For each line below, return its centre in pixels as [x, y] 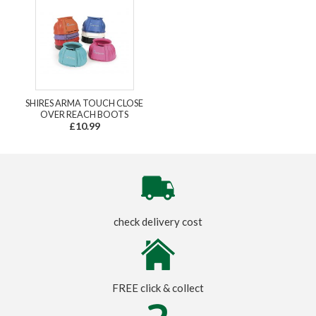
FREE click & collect [158, 288]
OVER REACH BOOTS [84, 115]
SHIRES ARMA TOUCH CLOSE [84, 103]
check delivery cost [158, 222]
